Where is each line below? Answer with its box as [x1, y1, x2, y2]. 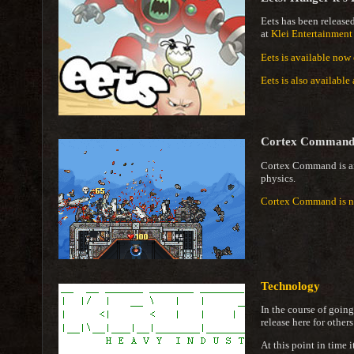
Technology [260, 279, 320, 292]
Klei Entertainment [270, 28, 352, 40]
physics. [260, 171, 296, 184]
